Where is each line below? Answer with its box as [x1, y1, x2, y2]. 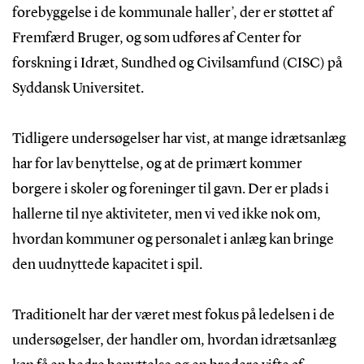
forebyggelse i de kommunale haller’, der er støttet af [11, 5, 333, 20]
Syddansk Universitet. [11, 80, 144, 96]
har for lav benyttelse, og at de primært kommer [11, 156, 302, 171]
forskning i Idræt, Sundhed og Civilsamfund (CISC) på [11, 55, 342, 71]
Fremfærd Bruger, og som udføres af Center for [11, 30, 301, 45]
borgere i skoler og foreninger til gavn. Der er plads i [11, 181, 329, 197]
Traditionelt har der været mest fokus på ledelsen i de [11, 307, 335, 323]
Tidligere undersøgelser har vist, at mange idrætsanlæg [11, 131, 346, 146]
